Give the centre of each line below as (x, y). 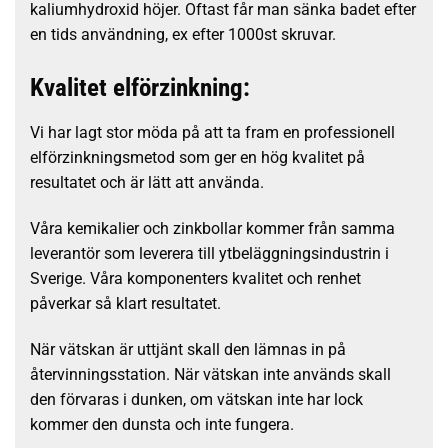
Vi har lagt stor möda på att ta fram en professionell (212, 133)
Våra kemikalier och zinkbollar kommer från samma (212, 229)
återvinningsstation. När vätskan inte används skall (210, 374)
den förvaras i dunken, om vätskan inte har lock (196, 399)
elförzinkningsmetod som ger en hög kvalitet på (197, 158)
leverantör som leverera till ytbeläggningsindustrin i (209, 254)
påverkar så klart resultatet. (125, 304)
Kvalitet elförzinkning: (140, 87)
